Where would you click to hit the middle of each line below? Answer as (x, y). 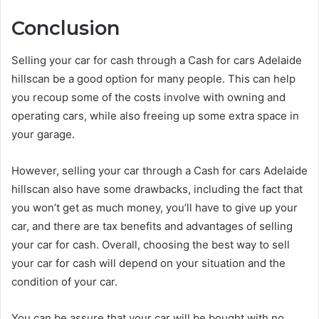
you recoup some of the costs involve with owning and (148, 97)
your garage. (43, 134)
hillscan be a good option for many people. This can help (153, 78)
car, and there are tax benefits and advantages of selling (152, 226)
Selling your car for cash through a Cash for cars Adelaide (157, 60)
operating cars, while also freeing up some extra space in (155, 115)
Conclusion (66, 28)
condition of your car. (64, 281)
